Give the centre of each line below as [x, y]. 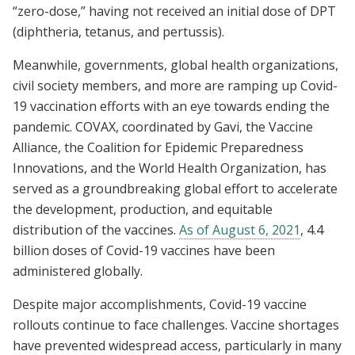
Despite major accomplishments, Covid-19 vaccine [160, 305]
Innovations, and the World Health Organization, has [170, 168]
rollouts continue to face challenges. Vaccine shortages [176, 325]
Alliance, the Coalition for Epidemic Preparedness [158, 148]
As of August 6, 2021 [240, 230]
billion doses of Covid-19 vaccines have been [144, 251]
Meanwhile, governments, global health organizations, [176, 65]
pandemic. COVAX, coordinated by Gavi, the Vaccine [163, 127]
